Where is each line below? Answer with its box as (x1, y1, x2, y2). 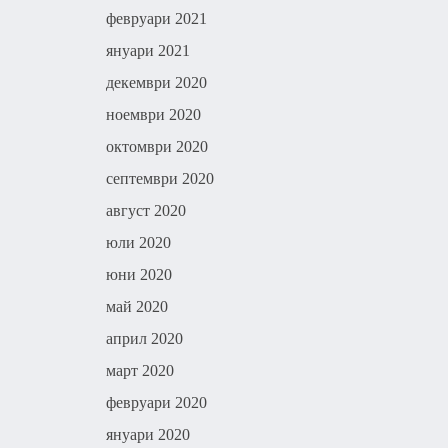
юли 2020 (106, 234, 171, 251)
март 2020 (106, 362, 174, 379)
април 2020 (106, 330, 183, 347)
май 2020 (106, 298, 168, 315)
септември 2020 (106, 170, 214, 187)
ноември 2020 (106, 106, 201, 123)
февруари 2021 (106, 10, 207, 27)
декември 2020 (106, 74, 207, 91)
